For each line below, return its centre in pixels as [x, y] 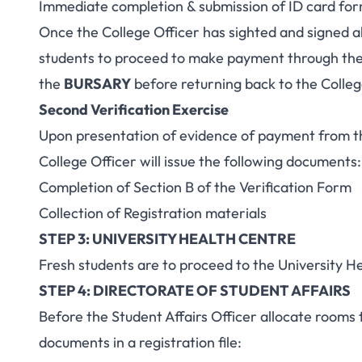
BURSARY [97, 84]
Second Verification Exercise [134, 109]
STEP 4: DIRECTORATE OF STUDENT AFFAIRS [195, 290]
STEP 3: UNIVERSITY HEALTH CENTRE [167, 239]
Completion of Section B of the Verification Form [195, 187]
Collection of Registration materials [153, 213]
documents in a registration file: [140, 342]
